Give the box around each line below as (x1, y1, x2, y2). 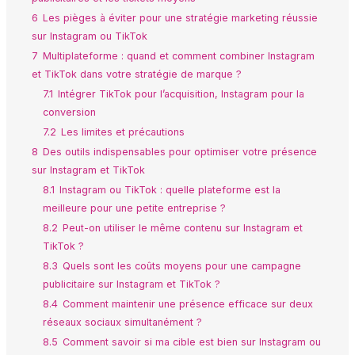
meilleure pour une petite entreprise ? (42, 202, 226, 215)
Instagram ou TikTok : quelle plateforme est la (59, 184, 281, 197)
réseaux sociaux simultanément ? (42, 316, 202, 329)
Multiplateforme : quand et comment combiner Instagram (42, 50, 315, 63)
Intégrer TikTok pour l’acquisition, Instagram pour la (57, 88, 304, 101)
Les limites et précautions (60, 126, 185, 139)
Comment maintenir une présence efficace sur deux (62, 298, 313, 311)
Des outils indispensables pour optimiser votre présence (42, 146, 317, 158)
